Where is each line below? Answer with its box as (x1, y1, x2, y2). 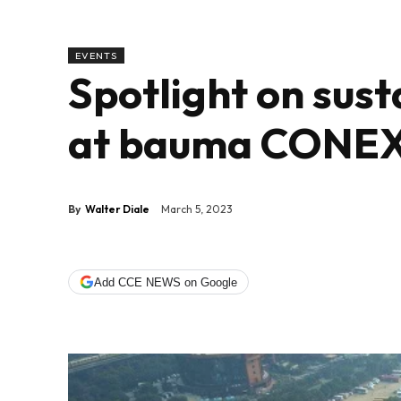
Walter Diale (85, 201, 149, 216)
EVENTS (75, 49, 117, 63)
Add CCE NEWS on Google (94, 275, 237, 289)
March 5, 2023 (161, 202, 233, 217)
